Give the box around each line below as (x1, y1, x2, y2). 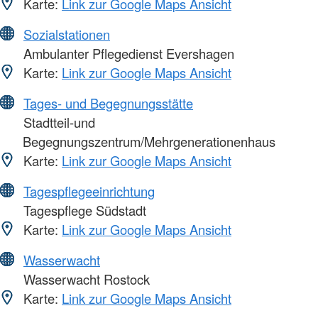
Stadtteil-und (20, 112, 95, 131)
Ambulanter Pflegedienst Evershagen (20, 43, 234, 62)
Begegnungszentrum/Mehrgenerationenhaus (23, 131, 275, 150)
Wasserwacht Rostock (20, 269, 150, 288)
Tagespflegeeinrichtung (23, 181, 155, 200)
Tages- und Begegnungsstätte (23, 93, 193, 112)
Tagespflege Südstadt (20, 200, 146, 219)
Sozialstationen (23, 24, 110, 43)
